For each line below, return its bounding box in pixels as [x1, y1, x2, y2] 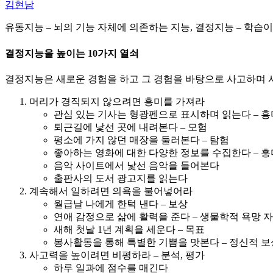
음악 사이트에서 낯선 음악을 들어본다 [54, 160, 219, 171]
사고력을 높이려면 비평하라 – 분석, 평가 [29, 249, 205, 260]
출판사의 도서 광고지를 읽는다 [54, 172, 188, 183]
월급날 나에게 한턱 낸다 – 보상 [54, 198, 188, 209]
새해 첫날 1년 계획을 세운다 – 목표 [54, 224, 205, 235]
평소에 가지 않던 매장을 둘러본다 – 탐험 [54, 134, 229, 145]
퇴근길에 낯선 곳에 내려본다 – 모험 [54, 121, 207, 132]
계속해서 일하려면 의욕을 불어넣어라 [29, 185, 193, 196]
